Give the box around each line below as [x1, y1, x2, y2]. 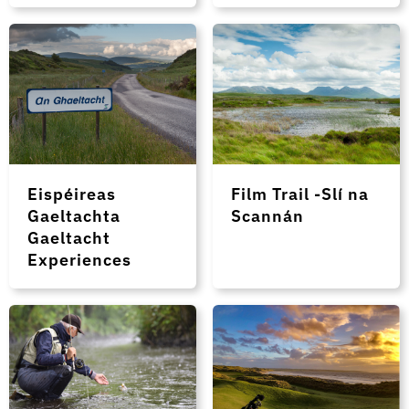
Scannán [231, 204, 305, 227]
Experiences [27, 248, 131, 271]
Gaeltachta [27, 204, 121, 227]
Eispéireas [27, 183, 116, 205]
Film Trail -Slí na [231, 183, 370, 205]
